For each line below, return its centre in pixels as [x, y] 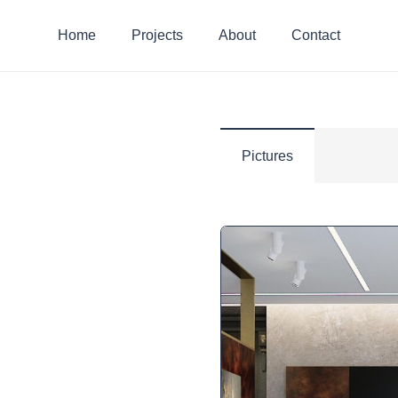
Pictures [267, 156]
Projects [157, 35]
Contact [316, 35]
